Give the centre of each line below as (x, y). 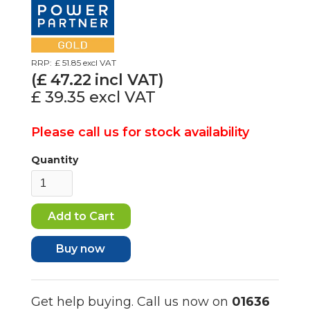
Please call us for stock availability (140, 132)
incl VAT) (129, 80)
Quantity (54, 159)
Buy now (81, 248)
